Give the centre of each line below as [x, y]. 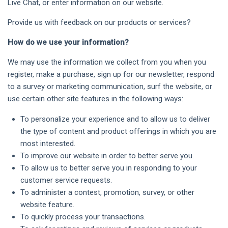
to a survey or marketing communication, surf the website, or [110, 87]
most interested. [48, 144]
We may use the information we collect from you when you [107, 62]
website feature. [47, 205]
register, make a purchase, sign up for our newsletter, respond [111, 74]
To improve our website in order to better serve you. [107, 156]
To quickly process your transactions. [83, 217]
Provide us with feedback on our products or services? [99, 22]
